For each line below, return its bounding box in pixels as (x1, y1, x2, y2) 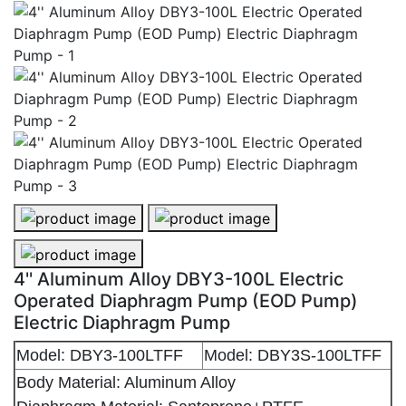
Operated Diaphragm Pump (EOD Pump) (14, 289, 358, 312)
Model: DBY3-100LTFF (16, 345, 183, 364)
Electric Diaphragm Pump (14, 311, 230, 333)
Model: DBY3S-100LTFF (204, 345, 382, 364)
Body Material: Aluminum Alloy (16, 372, 240, 391)
